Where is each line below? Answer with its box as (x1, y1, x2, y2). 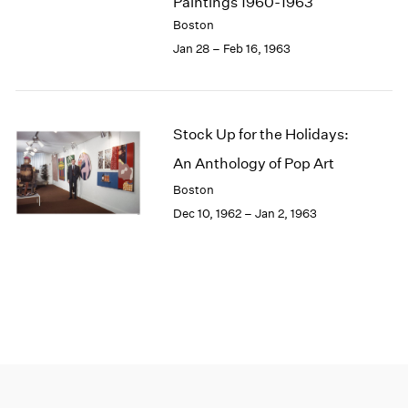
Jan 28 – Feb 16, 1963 (172, 40, 291, 56)
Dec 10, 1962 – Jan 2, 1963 (172, 205, 317, 221)
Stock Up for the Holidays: (172, 125, 349, 143)
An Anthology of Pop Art (172, 154, 334, 172)
